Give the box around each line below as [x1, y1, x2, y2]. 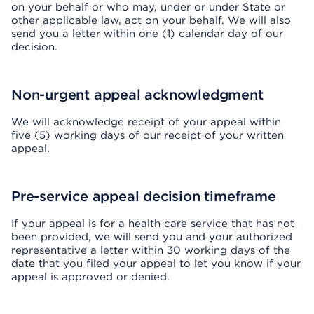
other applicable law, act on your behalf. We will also [11, 14, 291, 27]
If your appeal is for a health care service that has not [11, 217, 294, 230]
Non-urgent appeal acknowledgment [11, 86, 264, 103]
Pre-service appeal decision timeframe [11, 188, 276, 205]
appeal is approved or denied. [11, 271, 170, 283]
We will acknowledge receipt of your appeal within [11, 116, 281, 128]
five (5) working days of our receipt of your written [11, 129, 284, 142]
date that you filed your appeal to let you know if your [11, 257, 301, 270]
